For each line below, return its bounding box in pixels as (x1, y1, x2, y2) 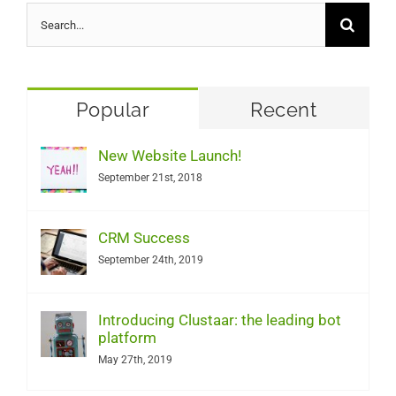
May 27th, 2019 (98, 354, 172, 367)
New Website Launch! (98, 147, 241, 165)
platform (98, 329, 156, 347)
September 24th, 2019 (98, 254, 203, 267)
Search (26, 10, 72, 28)
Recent (250, 98, 317, 122)
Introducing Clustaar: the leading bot (98, 311, 341, 330)
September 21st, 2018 (98, 171, 202, 185)
